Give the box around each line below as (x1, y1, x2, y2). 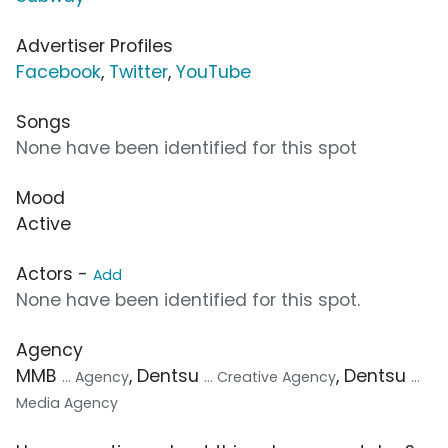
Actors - (16, 261, 93, 286)
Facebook (16, 59, 101, 84)
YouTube (176, 59, 251, 84)
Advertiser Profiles (16, 33, 173, 58)
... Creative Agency (204, 366, 336, 387)
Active (16, 211, 71, 236)
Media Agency (16, 392, 118, 413)
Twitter (109, 59, 168, 84)
